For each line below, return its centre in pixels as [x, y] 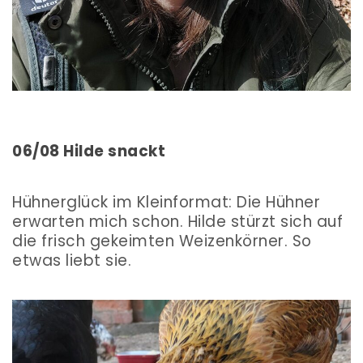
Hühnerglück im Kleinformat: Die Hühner [166, 203]
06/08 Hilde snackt [89, 152]
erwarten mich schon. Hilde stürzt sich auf [177, 222]
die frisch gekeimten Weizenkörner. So [162, 241]
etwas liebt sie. [74, 261]
